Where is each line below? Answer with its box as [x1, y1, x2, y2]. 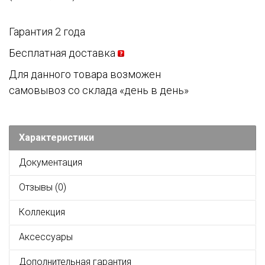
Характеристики [19, 132, 94, 144]
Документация [19, 157, 82, 169]
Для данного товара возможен [9, 68, 161, 81]
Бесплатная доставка [9, 47, 115, 60]
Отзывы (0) [19, 182, 66, 193]
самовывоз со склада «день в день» [9, 84, 189, 97]
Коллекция [19, 206, 65, 218]
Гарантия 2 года [9, 25, 85, 38]
